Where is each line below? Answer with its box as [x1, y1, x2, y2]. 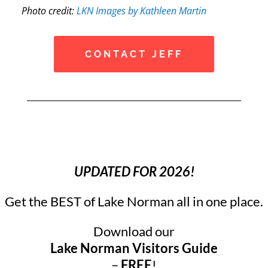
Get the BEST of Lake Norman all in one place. [5, 193, 263, 209]
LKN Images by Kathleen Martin [77, 4, 207, 17]
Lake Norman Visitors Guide [50, 239, 218, 256]
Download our [93, 223, 175, 239]
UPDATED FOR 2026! [74, 163, 194, 179]
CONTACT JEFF [84, 48, 183, 60]
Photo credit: [22, 4, 77, 17]
